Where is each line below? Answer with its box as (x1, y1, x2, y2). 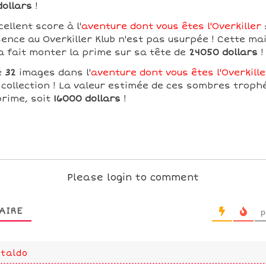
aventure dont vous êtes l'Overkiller (81, 21, 261, 31)
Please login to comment (66, 172, 199, 183)
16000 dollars (53, 93, 121, 104)
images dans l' (15, 67, 91, 78)
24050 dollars (188, 47, 258, 58)
